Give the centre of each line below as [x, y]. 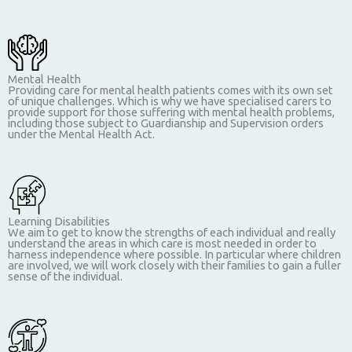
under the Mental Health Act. [81, 134]
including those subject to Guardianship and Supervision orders [166, 123]
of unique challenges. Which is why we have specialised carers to [170, 101]
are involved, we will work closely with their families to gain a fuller [174, 266]
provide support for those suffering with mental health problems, [171, 112]
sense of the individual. [65, 277]
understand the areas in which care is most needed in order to [162, 244]
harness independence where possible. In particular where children [174, 255]
